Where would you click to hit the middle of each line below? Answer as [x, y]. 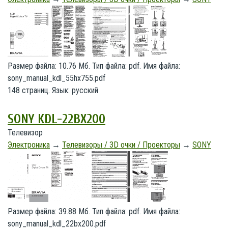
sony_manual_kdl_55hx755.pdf [56, 78]
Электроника [29, 145]
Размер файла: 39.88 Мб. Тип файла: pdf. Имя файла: [94, 211]
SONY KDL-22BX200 [56, 119]
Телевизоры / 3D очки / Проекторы [121, 145]
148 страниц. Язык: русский [53, 90]
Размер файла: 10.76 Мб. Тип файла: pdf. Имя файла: [94, 66]
